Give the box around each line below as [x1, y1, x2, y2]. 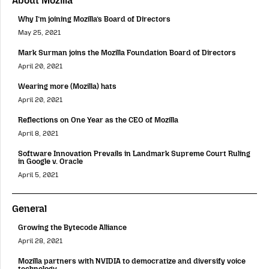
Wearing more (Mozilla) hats [18, 81, 116, 91]
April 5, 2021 [18, 171, 58, 180]
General [12, 203, 47, 215]
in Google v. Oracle [18, 156, 83, 166]
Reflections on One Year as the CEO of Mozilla [18, 115, 178, 124]
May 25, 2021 [18, 28, 61, 37]
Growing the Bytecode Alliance [18, 223, 127, 232]
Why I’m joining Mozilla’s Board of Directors [18, 14, 171, 23]
